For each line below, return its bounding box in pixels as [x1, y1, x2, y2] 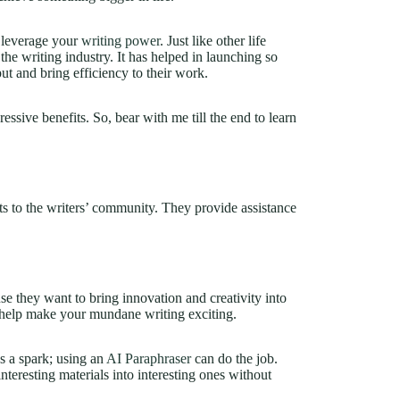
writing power [81, 33, 160, 48]
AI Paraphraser [106, 350, 191, 366]
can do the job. [191, 350, 278, 366]
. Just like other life [160, 33, 266, 48]
